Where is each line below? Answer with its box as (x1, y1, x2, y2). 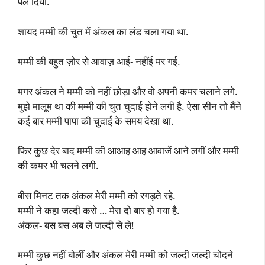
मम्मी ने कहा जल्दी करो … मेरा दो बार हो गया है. (18, 203, 180, 217)
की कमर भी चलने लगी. (18, 159, 99, 172)
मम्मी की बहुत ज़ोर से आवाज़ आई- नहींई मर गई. (18, 54, 180, 68)
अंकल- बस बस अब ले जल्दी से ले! (18, 218, 134, 232)
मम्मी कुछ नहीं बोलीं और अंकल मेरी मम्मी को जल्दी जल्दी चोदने (18, 248, 233, 261)
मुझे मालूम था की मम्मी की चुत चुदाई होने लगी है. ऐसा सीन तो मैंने (18, 99, 241, 113)
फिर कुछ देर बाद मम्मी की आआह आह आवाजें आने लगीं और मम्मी (18, 144, 239, 157)
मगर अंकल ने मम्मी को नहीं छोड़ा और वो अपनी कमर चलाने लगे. (18, 84, 238, 98)
